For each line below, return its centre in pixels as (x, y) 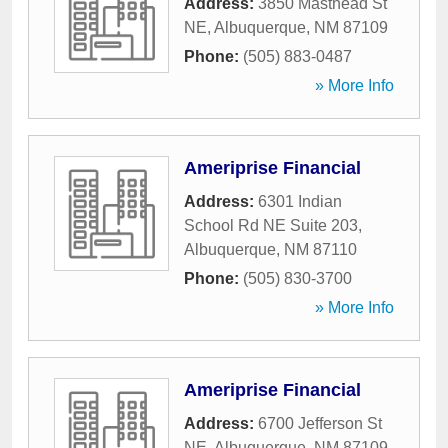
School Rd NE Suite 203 (271, 225)
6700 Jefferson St (320, 423)
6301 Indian (300, 201)
